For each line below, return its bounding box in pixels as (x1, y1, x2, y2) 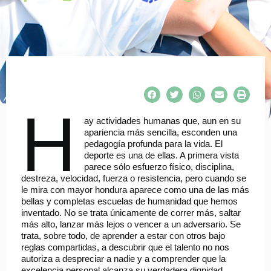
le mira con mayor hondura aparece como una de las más (21, 184, 249, 195)
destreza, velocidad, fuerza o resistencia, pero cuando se (21, 173, 246, 184)
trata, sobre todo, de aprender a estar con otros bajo (21, 230, 225, 241)
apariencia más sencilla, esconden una (83, 127, 237, 138)
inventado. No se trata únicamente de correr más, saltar (21, 207, 241, 218)
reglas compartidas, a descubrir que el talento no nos (21, 242, 229, 253)
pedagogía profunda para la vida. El (83, 139, 223, 149)
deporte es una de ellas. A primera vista (83, 150, 239, 161)
